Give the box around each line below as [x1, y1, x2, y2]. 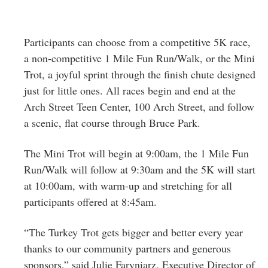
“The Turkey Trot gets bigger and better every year [24, 224, 243, 239]
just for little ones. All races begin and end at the [24, 83, 236, 98]
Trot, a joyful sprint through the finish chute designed [24, 66, 255, 81]
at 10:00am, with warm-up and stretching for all [24, 178, 232, 193]
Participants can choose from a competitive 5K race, [24, 34, 251, 49]
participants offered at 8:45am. [24, 194, 157, 209]
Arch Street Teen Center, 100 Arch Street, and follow [24, 99, 254, 114]
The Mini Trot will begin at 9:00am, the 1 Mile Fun [24, 145, 249, 160]
